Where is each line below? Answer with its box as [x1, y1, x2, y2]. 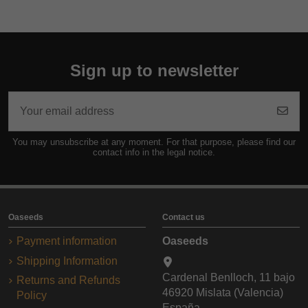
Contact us [162, 212, 205, 223]
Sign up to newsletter [69, 61, 239, 80]
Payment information [16, 235, 117, 247]
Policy [16, 289, 47, 302]
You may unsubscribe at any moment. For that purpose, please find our [12, 137, 296, 148]
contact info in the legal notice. [93, 147, 215, 158]
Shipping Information [16, 254, 118, 267]
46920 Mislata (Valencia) [162, 287, 283, 299]
